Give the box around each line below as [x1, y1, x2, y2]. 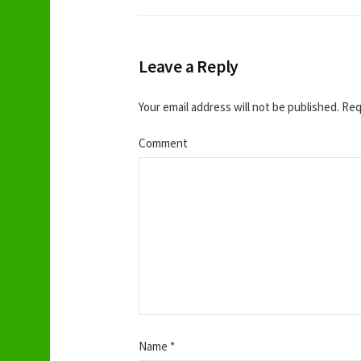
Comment [139, 135, 188, 151]
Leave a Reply [139, 56, 239, 78]
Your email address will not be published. [139, 99, 339, 115]
